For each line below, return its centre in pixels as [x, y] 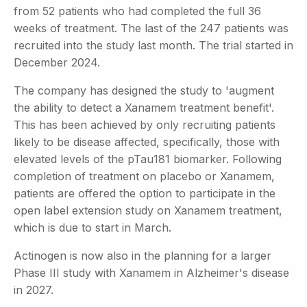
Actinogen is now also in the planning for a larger [143, 255]
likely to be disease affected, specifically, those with [147, 142]
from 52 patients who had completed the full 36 [137, 11]
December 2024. [57, 62]
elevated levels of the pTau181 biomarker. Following [148, 159]
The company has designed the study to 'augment [144, 90]
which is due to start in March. [93, 227]
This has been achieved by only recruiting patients [145, 124]
